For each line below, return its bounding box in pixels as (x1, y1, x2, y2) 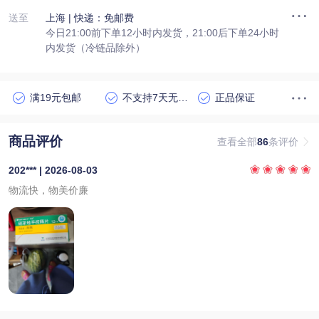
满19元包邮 (29, 91, 81, 103)
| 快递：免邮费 (68, 11, 134, 23)
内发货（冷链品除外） (45, 41, 145, 53)
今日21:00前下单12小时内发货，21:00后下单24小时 (45, 26, 279, 38)
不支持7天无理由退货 (178, 91, 188, 103)
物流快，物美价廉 (8, 184, 88, 197)
